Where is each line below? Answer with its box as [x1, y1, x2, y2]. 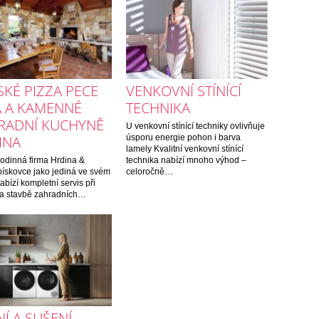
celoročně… [125, 166, 173, 177]
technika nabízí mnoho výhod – [125, 155, 246, 165]
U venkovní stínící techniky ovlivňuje [125, 120, 265, 131]
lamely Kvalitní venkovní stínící [125, 143, 244, 154]
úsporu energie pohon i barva [125, 132, 241, 142]
